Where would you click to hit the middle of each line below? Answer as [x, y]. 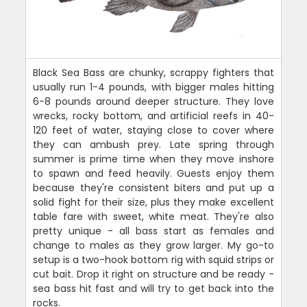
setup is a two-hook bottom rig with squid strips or [153, 259]
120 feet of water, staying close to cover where [153, 130]
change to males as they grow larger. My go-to [153, 245]
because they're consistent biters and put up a [153, 187]
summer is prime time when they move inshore [153, 159]
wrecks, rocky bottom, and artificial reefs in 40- [153, 115]
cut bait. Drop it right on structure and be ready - [153, 274]
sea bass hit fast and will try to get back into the [153, 288]
